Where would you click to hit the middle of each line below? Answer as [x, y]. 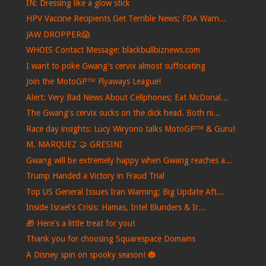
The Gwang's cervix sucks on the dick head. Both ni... [123, 113]
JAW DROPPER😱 [58, 34]
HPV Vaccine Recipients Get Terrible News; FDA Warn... [126, 19]
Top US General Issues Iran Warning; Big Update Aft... [125, 191]
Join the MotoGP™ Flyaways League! [93, 82]
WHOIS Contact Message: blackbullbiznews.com [113, 50]
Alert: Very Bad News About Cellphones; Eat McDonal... [127, 97]
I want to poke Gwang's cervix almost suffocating [115, 66]
